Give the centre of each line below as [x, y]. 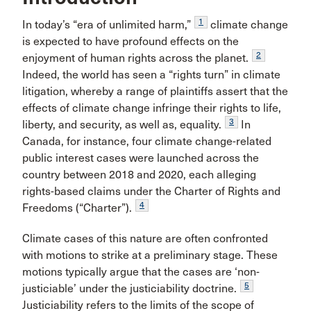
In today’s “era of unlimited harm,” [107, 25]
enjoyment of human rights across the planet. [135, 58]
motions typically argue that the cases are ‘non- [141, 272]
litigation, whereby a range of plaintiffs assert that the [155, 91]
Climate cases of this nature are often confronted [145, 238]
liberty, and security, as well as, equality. [122, 125]
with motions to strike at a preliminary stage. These [150, 255]
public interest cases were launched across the [141, 158]
